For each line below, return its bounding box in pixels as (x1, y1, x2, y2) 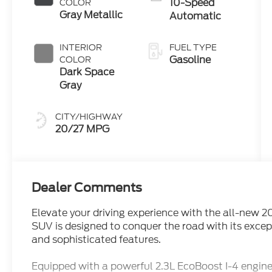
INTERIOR (59, 41, 103, 53)
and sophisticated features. (32, 232, 161, 246)
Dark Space (59, 64, 115, 79)
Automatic (169, 8, 221, 23)
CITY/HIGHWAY (55, 110, 123, 123)
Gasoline (169, 52, 211, 67)
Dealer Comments (32, 180, 143, 195)
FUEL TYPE (169, 41, 217, 53)
